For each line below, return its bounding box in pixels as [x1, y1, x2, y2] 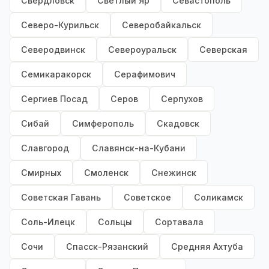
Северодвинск [21, 44, 85, 55]
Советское [124, 192, 171, 203]
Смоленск [84, 168, 128, 178]
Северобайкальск [122, 20, 201, 31]
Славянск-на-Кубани [92, 143, 186, 154]
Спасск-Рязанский [66, 241, 148, 252]
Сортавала [155, 217, 204, 228]
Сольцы [98, 217, 132, 228]
